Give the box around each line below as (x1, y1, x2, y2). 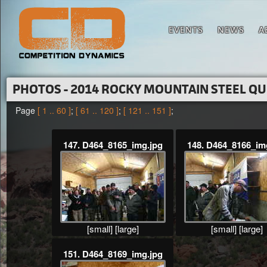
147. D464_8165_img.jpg (63, 138, 163, 151)
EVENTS (169, 24, 203, 35)
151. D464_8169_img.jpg (63, 247, 163, 260)
